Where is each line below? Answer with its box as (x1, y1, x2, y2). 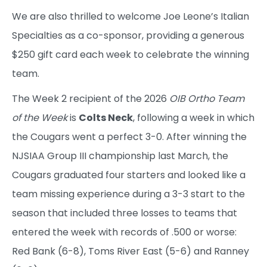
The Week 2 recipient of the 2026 (12, 91, 169, 105)
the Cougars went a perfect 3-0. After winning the (12, 129, 247, 144)
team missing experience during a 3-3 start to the (12, 187, 245, 201)
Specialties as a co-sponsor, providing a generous (12, 28, 244, 42)
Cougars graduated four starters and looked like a (12, 167, 246, 182)
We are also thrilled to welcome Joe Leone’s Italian (12, 9, 249, 23)
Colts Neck (79, 110, 133, 125)
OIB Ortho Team (169, 91, 244, 105)
